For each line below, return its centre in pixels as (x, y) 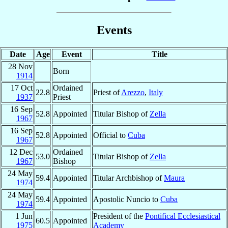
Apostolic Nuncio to (127, 199)
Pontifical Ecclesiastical (183, 216)
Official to (110, 135)
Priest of (107, 92)
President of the (119, 216)
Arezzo (133, 92)
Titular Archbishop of (129, 178)
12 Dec (21, 152)
